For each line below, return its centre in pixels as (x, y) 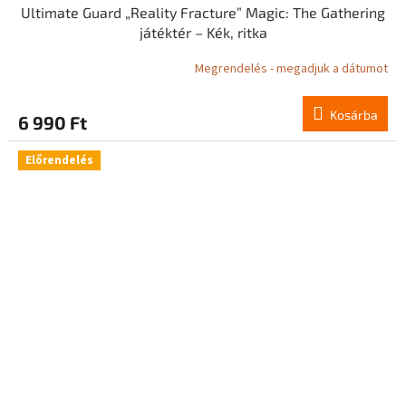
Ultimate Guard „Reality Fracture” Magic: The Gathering (203, 12)
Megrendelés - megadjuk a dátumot (291, 69)
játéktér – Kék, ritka (203, 32)
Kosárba (354, 114)
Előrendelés (59, 160)
